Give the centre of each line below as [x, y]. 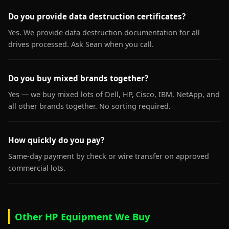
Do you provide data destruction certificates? [97, 16]
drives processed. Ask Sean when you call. [81, 44]
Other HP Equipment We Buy [82, 216]
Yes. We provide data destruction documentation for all [104, 32]
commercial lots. [37, 168]
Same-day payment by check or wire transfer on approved [109, 156]
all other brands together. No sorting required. [89, 106]
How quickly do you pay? [56, 140]
